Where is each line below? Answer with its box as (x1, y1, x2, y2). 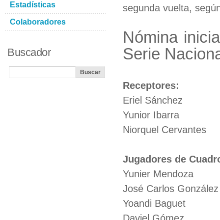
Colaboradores (10, 18, 66, 26)
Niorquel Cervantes (123, 124, 206, 135)
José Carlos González (123, 183, 219, 194)
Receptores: (123, 80, 179, 91)
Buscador (7, 46, 51, 58)
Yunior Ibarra (123, 110, 179, 120)
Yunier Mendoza (123, 168, 193, 179)
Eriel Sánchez (123, 95, 183, 106)
